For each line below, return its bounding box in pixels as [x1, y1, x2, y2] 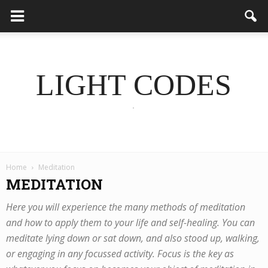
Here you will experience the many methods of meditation [6, 200, 245, 214]
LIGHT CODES [36, 68, 232, 102]
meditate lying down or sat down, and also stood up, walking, [6, 232, 260, 245]
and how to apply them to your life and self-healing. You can [6, 216, 255, 229]
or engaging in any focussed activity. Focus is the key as [6, 247, 234, 260]
